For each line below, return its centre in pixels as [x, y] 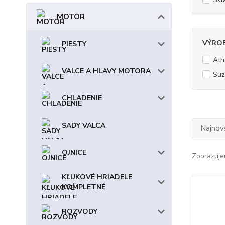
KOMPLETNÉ [84, 187]
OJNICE [74, 152]
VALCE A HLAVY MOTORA [106, 71]
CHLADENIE [82, 98]
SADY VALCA [84, 125]
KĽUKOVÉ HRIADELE [97, 177]
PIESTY [74, 44]
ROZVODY [80, 212]
